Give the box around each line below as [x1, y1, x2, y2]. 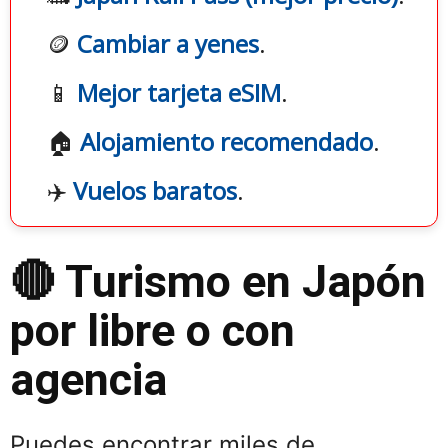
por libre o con [10, 304, 295, 358]
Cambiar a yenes [77, 27, 259, 61]
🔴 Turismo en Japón [10, 255, 426, 309]
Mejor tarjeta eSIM [77, 76, 281, 110]
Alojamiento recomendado [80, 125, 373, 159]
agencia [10, 353, 167, 407]
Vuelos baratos [73, 174, 237, 208]
